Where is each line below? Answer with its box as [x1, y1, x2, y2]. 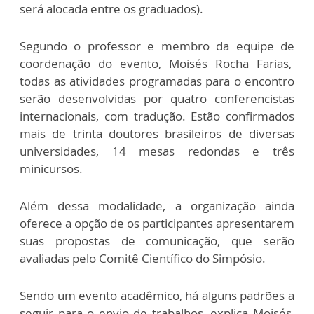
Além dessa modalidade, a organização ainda [20, 198, 294, 214]
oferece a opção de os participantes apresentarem [20, 215, 294, 232]
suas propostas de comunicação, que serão [20, 233, 294, 250]
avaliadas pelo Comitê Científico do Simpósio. [20, 250, 266, 267]
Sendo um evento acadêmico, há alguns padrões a [20, 287, 294, 304]
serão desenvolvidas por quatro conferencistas [20, 90, 294, 107]
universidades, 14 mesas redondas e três [20, 143, 294, 160]
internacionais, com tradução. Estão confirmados [20, 108, 294, 125]
